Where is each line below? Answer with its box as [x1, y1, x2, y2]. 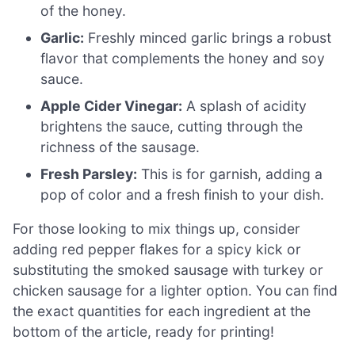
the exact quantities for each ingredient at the [13, 303, 311, 320]
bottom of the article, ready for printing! [13, 323, 274, 341]
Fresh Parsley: [40, 165, 138, 182]
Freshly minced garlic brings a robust [84, 29, 332, 46]
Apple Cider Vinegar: [40, 97, 183, 114]
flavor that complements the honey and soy [40, 49, 326, 67]
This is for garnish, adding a [137, 165, 323, 182]
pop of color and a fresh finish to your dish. [40, 185, 325, 203]
